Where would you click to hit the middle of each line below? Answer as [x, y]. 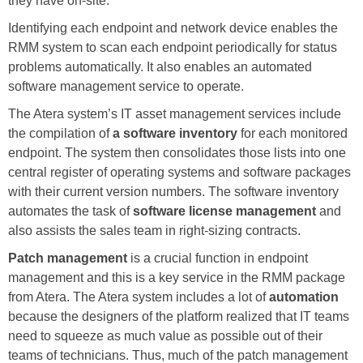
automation [304, 297]
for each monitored [293, 134]
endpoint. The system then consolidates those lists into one [177, 153]
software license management [226, 211]
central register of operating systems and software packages [179, 173]
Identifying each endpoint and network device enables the [173, 28]
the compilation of [60, 134]
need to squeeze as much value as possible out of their [165, 336]
